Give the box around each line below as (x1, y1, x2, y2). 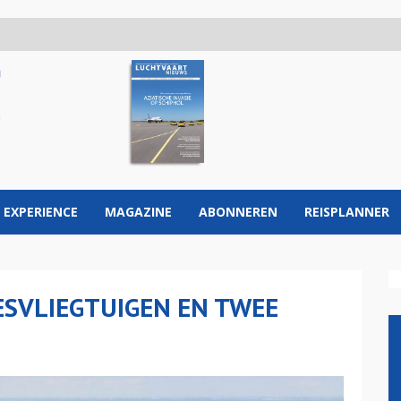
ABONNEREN (199, 203, 277, 220)
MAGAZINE (105, 203, 172, 220)
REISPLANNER (304, 203, 389, 220)
